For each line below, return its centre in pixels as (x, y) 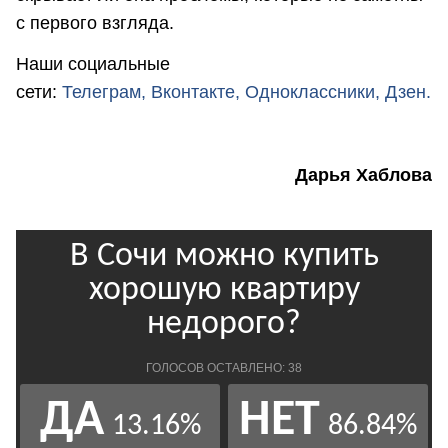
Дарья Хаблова (363, 174)
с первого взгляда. (97, 22)
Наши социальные (93, 64)
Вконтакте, (195, 92)
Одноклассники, (312, 92)
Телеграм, (104, 92)
